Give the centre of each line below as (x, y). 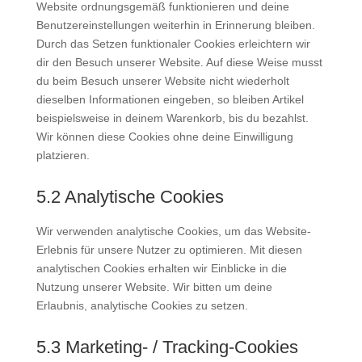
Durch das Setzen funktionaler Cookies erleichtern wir (173, 44)
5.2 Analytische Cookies (130, 197)
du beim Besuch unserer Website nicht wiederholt (162, 81)
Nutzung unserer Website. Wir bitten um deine (154, 287)
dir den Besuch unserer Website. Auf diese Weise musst (179, 62)
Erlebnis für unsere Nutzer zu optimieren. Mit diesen (169, 250)
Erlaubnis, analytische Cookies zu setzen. (142, 305)
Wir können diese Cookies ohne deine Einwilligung (164, 137)
